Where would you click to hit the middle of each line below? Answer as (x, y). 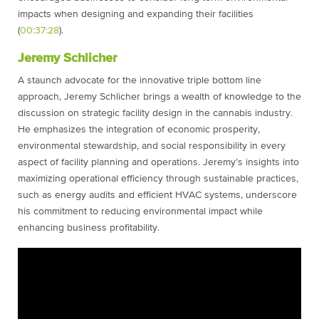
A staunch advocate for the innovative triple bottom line (140, 80)
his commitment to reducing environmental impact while (140, 211)
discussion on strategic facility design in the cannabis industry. (155, 113)
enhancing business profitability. (89, 228)
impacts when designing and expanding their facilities (136, 14)
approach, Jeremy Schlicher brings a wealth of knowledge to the (159, 97)
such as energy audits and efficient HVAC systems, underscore (157, 195)
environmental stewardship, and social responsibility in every (152, 146)
